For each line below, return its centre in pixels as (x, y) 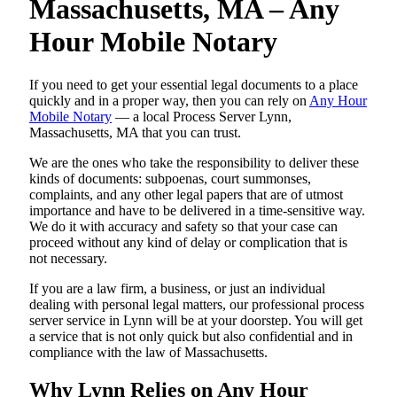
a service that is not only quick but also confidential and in (191, 336)
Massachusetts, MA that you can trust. (135, 132)
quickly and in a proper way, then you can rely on (169, 101)
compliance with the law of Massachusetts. (148, 352)
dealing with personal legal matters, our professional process (197, 304)
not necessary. (68, 258)
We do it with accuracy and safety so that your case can (183, 226)
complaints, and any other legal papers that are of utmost (186, 195)
